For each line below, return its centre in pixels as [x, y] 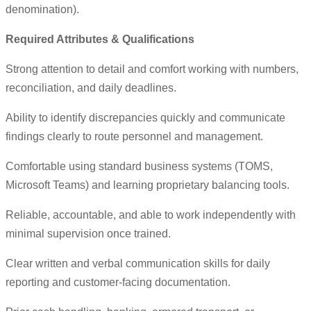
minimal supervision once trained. [88, 234]
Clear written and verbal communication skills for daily [138, 264]
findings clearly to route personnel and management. [134, 137]
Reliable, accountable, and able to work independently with [151, 215]
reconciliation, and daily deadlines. [91, 88]
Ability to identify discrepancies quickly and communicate [145, 118]
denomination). [42, 10]
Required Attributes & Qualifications [100, 40]
